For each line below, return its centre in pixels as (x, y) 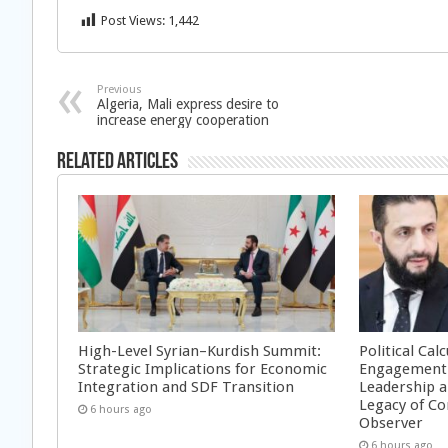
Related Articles (117, 162)
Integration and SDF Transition (186, 386)
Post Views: (133, 20)
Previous (119, 89)
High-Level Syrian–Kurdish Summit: (199, 350)
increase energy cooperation (183, 120)
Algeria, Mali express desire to (188, 104)
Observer (391, 422)
